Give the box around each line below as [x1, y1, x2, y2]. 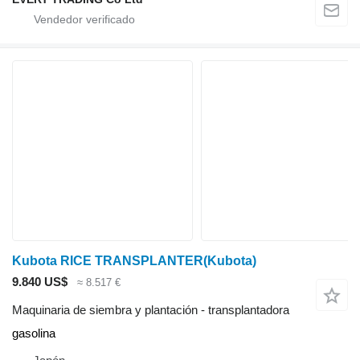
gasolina [12, 325, 55, 340]
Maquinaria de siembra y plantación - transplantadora [12, 302, 289, 317]
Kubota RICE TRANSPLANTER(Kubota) [12, 254, 256, 268]
